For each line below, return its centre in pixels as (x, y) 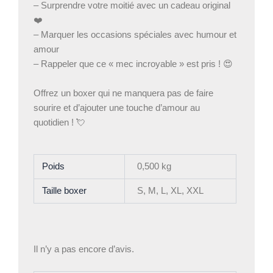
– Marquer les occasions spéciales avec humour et (135, 35)
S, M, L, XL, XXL (170, 190)
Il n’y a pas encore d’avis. (84, 250)
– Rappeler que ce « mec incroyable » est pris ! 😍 (133, 64)
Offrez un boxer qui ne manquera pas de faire (123, 93)
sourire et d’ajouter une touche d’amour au (117, 108)
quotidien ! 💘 (59, 122)
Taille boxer (65, 190)
